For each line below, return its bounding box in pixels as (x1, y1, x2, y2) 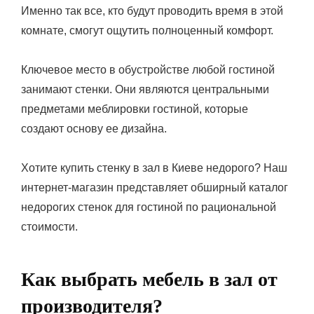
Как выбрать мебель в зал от (21, 268, 278, 290)
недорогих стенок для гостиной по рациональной (21, 200, 276, 213)
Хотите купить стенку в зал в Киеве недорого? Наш (21, 161, 287, 174)
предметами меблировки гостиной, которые (21, 102, 248, 115)
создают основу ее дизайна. (21, 122, 167, 135)
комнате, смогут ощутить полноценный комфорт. (21, 24, 273, 36)
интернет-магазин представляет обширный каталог (21, 181, 288, 193)
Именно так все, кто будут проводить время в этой (21, 4, 283, 17)
